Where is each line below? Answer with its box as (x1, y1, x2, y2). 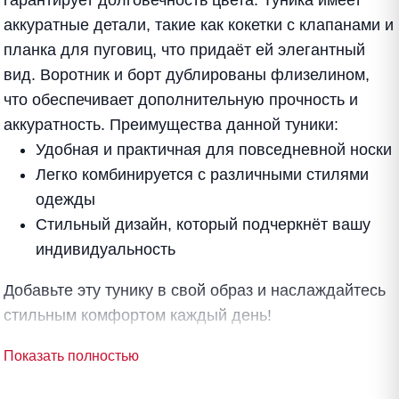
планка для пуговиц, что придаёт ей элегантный (4, 41, 365, 60)
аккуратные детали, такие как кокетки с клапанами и (4, 16, 394, 35)
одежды (36, 191, 95, 209)
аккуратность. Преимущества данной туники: (4, 116, 338, 134)
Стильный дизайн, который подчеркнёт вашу (36, 216, 370, 234)
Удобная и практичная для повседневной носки (36, 141, 392, 159)
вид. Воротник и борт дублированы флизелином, (4, 66, 370, 85)
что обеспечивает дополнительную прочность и (4, 91, 358, 110)
